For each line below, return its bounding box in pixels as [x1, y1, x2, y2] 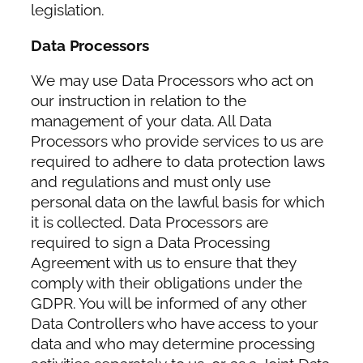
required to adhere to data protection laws [31, 153, 325, 171]
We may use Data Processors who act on [31, 72, 314, 90]
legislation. [31, 2, 105, 19]
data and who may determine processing [31, 335, 316, 353]
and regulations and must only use [31, 173, 271, 191]
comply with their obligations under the [31, 275, 303, 293]
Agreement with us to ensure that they [31, 254, 297, 272]
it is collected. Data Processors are [31, 214, 269, 232]
